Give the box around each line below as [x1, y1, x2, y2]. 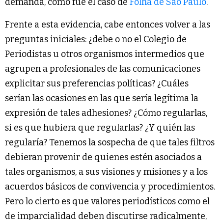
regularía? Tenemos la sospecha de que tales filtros [5, 137, 215, 148]
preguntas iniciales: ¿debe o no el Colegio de [5, 34, 187, 45]
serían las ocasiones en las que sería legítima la [5, 93, 198, 104]
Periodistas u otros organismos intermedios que [5, 49, 204, 60]
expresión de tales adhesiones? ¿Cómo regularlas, [5, 108, 207, 119]
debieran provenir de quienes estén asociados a [5, 152, 202, 163]
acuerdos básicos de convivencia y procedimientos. [5, 181, 215, 192]
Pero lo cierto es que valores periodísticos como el [5, 196, 210, 207]
